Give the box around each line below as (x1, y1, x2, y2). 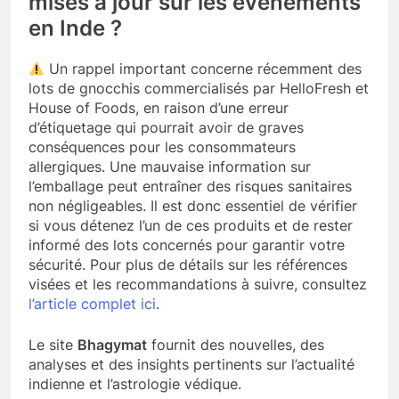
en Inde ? (28, 15, 122, 42)
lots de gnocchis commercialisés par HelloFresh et (28, 79, 369, 98)
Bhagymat (77, 336, 147, 354)
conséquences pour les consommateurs (28, 138, 296, 157)
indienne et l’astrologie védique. (28, 375, 241, 394)
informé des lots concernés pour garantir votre (28, 236, 345, 255)
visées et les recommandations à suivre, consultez (28, 275, 367, 294)
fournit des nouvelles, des (147, 336, 324, 354)
